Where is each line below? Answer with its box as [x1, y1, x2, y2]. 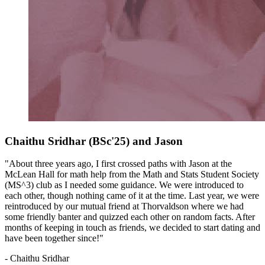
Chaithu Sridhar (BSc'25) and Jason [5, 134, 183, 147]
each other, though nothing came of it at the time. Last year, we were [5, 190, 259, 201]
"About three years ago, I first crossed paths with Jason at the [5, 159, 232, 169]
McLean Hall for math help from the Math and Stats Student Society [5, 169, 259, 180]
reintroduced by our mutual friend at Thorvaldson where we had [5, 201, 244, 212]
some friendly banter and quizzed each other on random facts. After [5, 212, 255, 222]
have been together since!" [5, 233, 104, 244]
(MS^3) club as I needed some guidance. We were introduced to [5, 180, 244, 190]
